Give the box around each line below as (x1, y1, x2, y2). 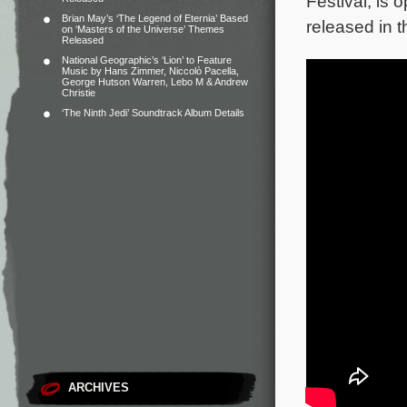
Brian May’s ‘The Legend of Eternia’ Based (62, 13, 248, 24)
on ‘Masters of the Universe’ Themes (62, 24, 224, 35)
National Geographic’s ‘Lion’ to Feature (62, 55, 232, 65)
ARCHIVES (68, 381, 129, 394)
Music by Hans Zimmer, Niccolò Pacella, (62, 65, 239, 76)
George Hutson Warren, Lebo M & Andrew (62, 76, 248, 87)
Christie (62, 87, 95, 98)
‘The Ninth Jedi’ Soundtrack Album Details (62, 107, 244, 118)
